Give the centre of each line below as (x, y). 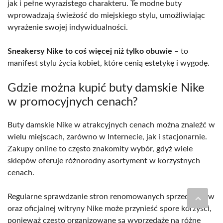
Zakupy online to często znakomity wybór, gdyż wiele (100, 149)
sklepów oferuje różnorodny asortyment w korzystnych (104, 161)
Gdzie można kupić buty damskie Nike (106, 88)
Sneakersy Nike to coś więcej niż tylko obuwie (90, 51)
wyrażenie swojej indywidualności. (68, 27)
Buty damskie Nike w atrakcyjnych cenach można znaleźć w (111, 125)
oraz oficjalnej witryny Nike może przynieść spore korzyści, (110, 208)
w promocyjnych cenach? (73, 102)
